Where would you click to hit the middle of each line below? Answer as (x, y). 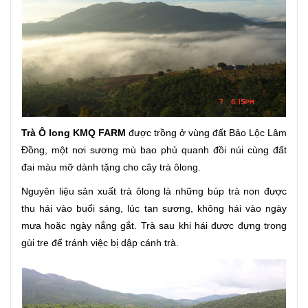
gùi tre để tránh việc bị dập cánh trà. (100, 243)
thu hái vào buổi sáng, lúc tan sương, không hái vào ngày (154, 209)
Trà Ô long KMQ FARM (74, 133)
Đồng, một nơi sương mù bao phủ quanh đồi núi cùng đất (154, 150)
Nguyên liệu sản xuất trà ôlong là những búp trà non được (154, 191)
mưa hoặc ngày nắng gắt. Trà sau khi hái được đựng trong (154, 226)
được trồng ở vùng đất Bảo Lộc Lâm (206, 133)
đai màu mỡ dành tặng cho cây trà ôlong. (111, 167)
